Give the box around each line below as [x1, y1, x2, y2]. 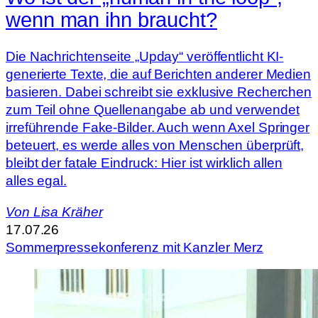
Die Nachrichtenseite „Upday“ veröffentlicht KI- [6, 49, 284, 65]
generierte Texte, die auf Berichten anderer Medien [6, 67, 311, 82]
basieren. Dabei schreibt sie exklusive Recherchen [6, 84, 312, 100]
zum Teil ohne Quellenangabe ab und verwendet [6, 102, 300, 118]
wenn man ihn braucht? [6, 8, 217, 31]
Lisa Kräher [33, 204, 103, 219]
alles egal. [6, 173, 67, 189]
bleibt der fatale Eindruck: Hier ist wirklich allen [6, 155, 283, 171]
